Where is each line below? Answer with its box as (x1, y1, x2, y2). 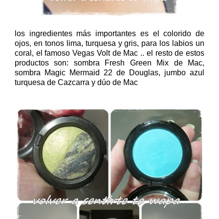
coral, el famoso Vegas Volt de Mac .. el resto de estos (15, 48, 204, 57)
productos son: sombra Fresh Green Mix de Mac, (15, 58, 204, 67)
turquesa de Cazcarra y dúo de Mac (15, 78, 138, 87)
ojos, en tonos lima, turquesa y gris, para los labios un (15, 39, 204, 47)
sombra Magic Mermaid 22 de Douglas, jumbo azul (15, 68, 204, 77)
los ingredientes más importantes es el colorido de (15, 29, 204, 38)
